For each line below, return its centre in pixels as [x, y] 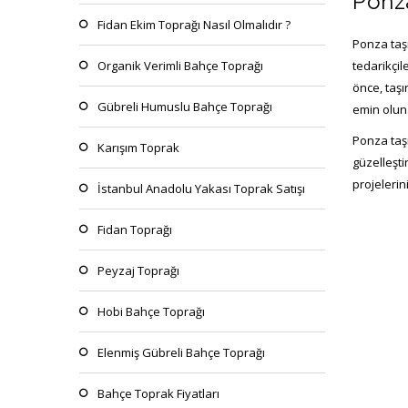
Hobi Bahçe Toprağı [151, 311]
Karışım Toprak [138, 148]
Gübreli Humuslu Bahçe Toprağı [185, 107]
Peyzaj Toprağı [138, 270]
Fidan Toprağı [135, 229]
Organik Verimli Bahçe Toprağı [180, 66]
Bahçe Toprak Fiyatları [158, 393]
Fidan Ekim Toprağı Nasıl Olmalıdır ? [194, 25]
